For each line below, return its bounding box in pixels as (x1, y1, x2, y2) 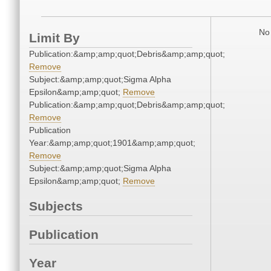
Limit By (29, 31, 80, 45)
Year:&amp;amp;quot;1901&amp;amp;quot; (29, 138, 195, 148)
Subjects (29, 199, 83, 214)
